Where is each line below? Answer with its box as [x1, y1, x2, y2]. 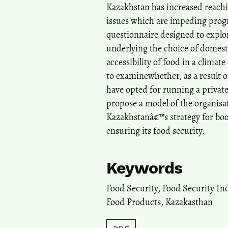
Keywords [106, 158, 183, 178]
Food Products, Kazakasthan [106, 195, 213, 208]
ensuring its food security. [106, 124, 205, 137]
